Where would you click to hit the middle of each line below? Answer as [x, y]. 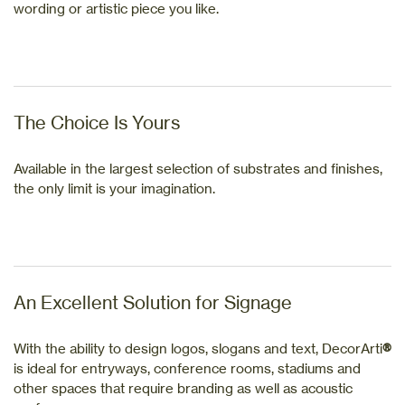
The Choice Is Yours [97, 122]
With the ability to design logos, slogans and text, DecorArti [198, 348]
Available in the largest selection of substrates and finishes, [198, 168]
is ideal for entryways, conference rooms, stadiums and [187, 368]
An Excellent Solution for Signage [153, 302]
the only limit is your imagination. [114, 188]
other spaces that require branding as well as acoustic [183, 388]
